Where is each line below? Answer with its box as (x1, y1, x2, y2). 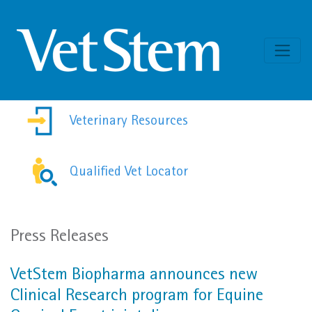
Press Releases (10, 228, 109, 247)
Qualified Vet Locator (70, 166, 188, 180)
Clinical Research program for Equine (10, 288, 263, 306)
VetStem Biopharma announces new (10, 267, 258, 285)
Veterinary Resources (70, 115, 188, 130)
